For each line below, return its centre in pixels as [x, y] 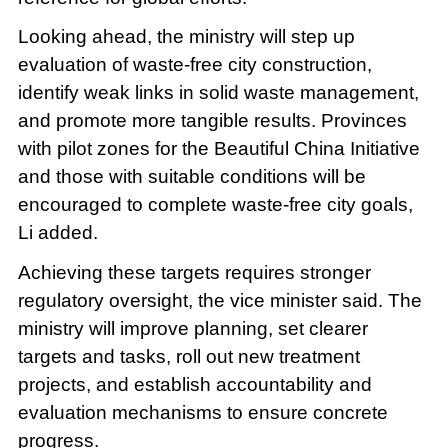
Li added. [57, 233]
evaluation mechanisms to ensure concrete [202, 413]
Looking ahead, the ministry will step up [186, 37]
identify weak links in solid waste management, [218, 93]
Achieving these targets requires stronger [194, 273]
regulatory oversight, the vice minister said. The [219, 301]
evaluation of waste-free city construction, [194, 65]
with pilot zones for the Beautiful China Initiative [218, 149]
